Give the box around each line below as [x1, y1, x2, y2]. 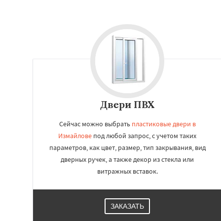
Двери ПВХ [100, 98, 154, 110]
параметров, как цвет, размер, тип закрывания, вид [49, 143, 206, 152]
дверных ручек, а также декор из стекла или [61, 155, 194, 164]
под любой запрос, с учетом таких [92, 131, 196, 140]
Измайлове [58, 131, 92, 140]
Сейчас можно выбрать [59, 119, 132, 128]
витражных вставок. [97, 167, 158, 176]
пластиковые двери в [131, 119, 196, 128]
